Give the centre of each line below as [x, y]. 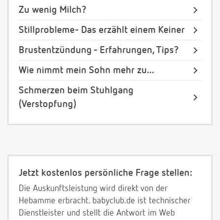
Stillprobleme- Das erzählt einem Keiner [102, 30]
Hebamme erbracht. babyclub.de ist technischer [105, 201]
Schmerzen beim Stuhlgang [76, 91]
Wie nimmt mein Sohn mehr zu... [86, 70]
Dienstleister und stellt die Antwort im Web [97, 213]
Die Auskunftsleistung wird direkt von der [93, 189]
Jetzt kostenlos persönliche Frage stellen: [105, 173]
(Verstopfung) [47, 104]
